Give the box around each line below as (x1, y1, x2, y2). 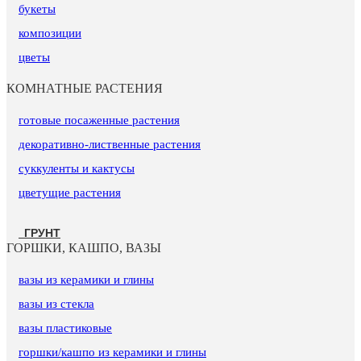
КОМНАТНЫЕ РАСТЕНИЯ (6, 81, 163, 95)
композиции (19, 26, 81, 39)
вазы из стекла (19, 297, 94, 310)
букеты (19, 2, 56, 15)
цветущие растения (19, 185, 121, 199)
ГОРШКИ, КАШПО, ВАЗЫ (6, 240, 161, 255)
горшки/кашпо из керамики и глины (19, 345, 206, 359)
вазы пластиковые (19, 321, 112, 334)
